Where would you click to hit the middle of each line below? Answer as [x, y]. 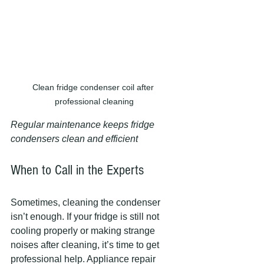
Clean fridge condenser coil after [94, 87]
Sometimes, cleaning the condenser [87, 202]
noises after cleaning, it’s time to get [86, 245]
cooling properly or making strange [84, 230]
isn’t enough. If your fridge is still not [86, 216]
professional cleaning [94, 101]
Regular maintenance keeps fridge [84, 124]
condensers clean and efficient [74, 138]
